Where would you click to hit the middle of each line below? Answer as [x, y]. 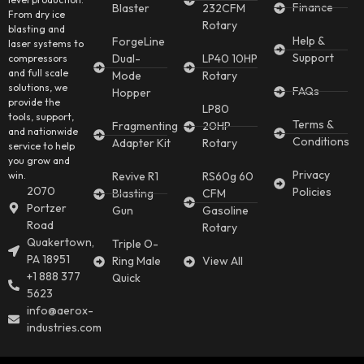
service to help [41, 145]
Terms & [312, 125]
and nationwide [43, 131]
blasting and [37, 28]
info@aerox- [60, 310]
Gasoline [225, 211]
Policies [312, 192]
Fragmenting [145, 126]
